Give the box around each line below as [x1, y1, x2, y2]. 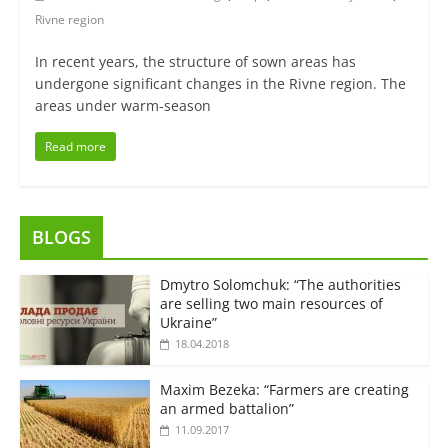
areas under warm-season [34, 96, 211, 116]
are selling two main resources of [159, 294, 383, 314]
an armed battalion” [159, 399, 294, 419]
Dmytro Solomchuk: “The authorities [159, 275, 401, 295]
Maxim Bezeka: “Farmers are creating [159, 380, 409, 400]
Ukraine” [159, 313, 217, 333]
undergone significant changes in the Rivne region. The [34, 74, 406, 94]
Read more [44, 138, 106, 156]
